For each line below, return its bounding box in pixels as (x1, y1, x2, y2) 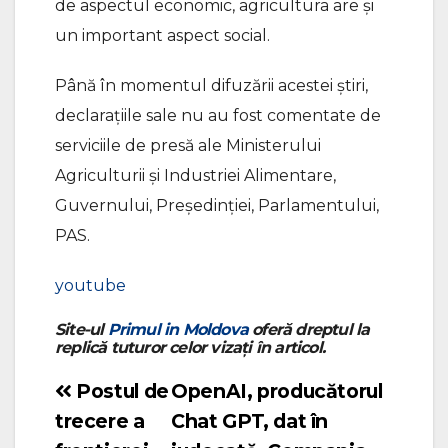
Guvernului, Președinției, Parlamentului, (55, 196, 379, 216)
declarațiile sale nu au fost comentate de (55, 106, 381, 126)
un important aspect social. (55, 26, 270, 46)
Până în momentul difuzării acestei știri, (55, 76, 368, 96)
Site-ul (55, 320, 108, 340)
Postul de (71, 379, 169, 404)
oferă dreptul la (248, 320, 370, 340)
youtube (55, 276, 126, 296)
